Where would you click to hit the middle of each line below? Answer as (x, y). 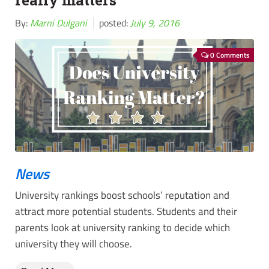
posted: (113, 23)
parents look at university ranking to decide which (122, 228)
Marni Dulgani (59, 23)
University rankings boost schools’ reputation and (122, 195)
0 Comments (230, 55)
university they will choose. (74, 244)
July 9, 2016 (155, 23)
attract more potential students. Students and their (126, 212)
